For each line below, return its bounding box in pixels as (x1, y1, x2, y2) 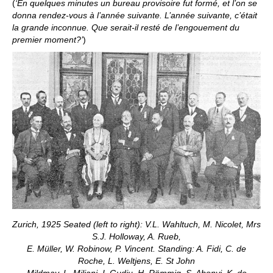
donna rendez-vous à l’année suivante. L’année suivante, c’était (12, 10, 257, 21)
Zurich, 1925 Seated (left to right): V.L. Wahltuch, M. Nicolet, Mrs (12, 219, 261, 229)
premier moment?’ (12, 35, 83, 45)
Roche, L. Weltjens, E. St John (78, 255, 195, 266)
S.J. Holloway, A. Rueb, (92, 231, 181, 241)
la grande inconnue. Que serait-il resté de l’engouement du (12, 23, 239, 33)
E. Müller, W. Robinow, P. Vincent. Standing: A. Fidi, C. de (27, 243, 246, 253)
